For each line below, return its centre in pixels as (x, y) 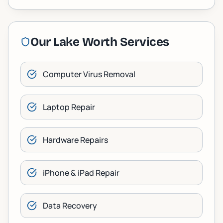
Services (143, 42)
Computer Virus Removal (89, 74)
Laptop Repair (69, 107)
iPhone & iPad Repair (81, 173)
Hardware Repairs (75, 140)
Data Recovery (70, 206)
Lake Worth (85, 42)
